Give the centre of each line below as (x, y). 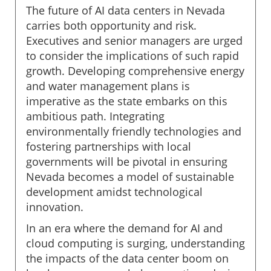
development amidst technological (114, 191)
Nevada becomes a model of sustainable (130, 176)
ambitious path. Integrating (95, 116)
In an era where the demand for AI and (124, 228)
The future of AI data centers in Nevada (126, 10)
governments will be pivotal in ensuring (127, 161)
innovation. (55, 207)
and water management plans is (108, 86)
